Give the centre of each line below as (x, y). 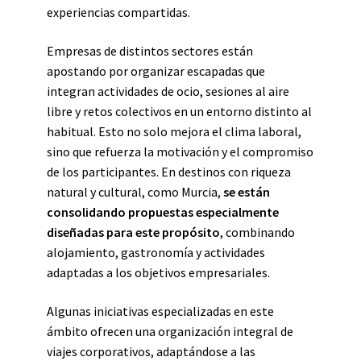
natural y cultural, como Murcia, (135, 192)
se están (247, 192)
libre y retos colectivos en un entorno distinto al (179, 111)
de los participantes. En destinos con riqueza (169, 172)
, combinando (257, 232)
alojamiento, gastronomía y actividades (156, 252)
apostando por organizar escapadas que (156, 71)
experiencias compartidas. (118, 12)
